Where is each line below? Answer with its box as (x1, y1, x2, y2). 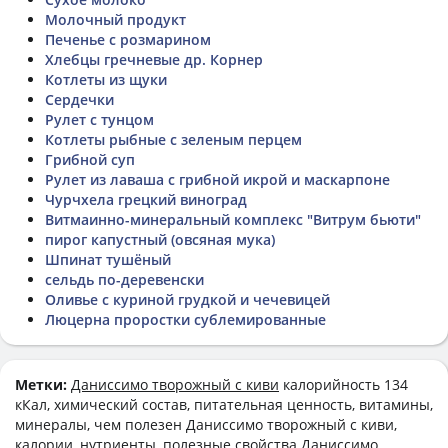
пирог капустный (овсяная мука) (45, 229, 275, 249)
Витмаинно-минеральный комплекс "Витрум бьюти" (45, 209, 421, 229)
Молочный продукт (45, 9, 186, 29)
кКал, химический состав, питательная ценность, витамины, (15, 394, 433, 414)
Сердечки (45, 89, 114, 109)
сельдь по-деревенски (45, 269, 204, 289)
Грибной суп (45, 149, 135, 169)
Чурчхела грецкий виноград (45, 189, 247, 209)
